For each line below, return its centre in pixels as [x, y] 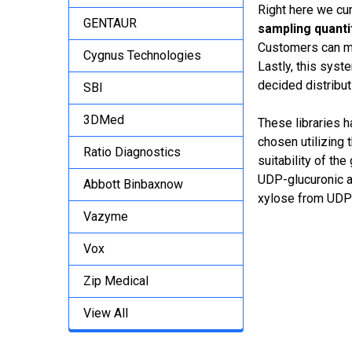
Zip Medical [116, 280]
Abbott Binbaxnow [133, 184]
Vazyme [106, 216]
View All [106, 313]
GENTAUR [110, 23]
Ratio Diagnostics [132, 152]
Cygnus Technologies [142, 55]
